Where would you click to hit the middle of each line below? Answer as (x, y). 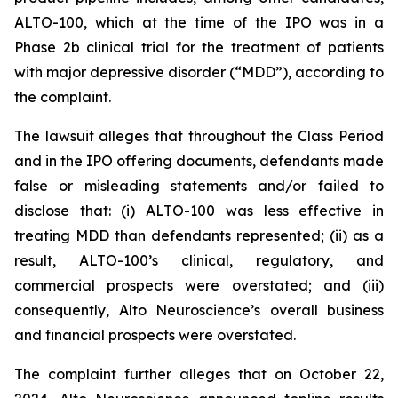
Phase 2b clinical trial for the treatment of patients (199, 47)
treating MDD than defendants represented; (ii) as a (199, 235)
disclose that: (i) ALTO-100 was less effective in (199, 211)
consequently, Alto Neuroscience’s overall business (199, 310)
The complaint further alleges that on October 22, (199, 374)
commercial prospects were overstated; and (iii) (199, 285)
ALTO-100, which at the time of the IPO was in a (199, 22)
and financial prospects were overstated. (155, 335)
